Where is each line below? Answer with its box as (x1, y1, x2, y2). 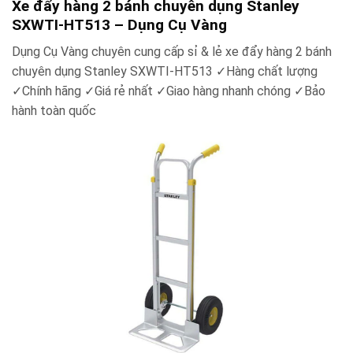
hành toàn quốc (12, 103, 96, 119)
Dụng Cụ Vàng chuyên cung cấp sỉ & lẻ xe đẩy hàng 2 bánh (12, 44, 332, 60)
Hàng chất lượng (226, 64, 318, 80)
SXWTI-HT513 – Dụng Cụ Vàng (12, 15, 227, 34)
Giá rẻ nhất (95, 84, 156, 99)
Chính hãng (22, 84, 84, 99)
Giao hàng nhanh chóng (166, 84, 294, 99)
